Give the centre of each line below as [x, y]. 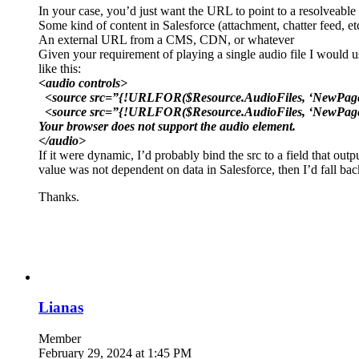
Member [60, 339]
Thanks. [59, 196]
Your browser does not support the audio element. [167, 126]
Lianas [61, 308]
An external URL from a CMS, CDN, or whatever [166, 39]
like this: [60, 68]
